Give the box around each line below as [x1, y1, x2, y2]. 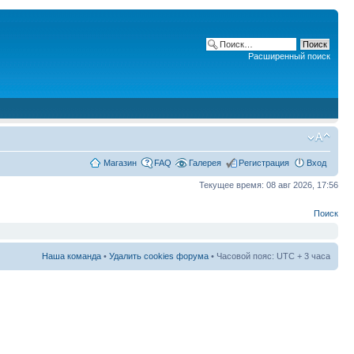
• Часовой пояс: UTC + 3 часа [209, 250, 330, 261]
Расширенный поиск [248, 51, 330, 61]
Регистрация [239, 158, 289, 168]
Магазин [104, 158, 137, 168]
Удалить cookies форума [109, 250, 209, 261]
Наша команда [42, 250, 101, 261]
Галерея [189, 158, 221, 168]
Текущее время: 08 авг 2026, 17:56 [199, 180, 338, 190]
